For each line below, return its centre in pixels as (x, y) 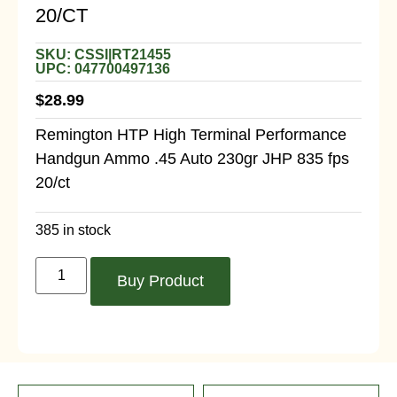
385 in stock (73, 230)
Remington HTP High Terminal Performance (191, 135)
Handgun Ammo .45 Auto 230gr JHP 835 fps (192, 159)
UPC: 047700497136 (103, 69)
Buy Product (161, 280)
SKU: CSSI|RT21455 (103, 54)
